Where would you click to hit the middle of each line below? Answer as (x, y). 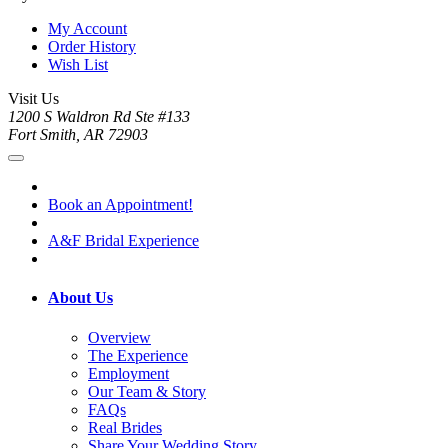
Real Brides (125, 427)
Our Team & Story (147, 391)
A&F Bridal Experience (123, 241)
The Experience (138, 355)
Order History (92, 47)
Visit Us (33, 99)
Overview (119, 337)
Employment (128, 373)
